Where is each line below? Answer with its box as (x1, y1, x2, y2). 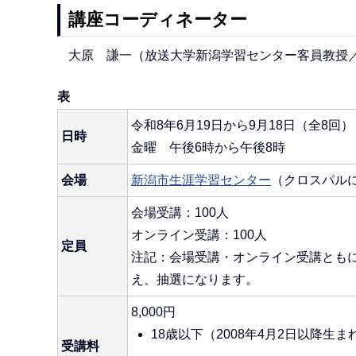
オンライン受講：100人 (131, 228, 267, 242)
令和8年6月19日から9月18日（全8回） (131, 118, 354, 133)
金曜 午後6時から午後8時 (131, 141, 285, 155)
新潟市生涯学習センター (131, 173, 271, 188)
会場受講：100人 (131, 206, 229, 220)
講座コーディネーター (68, 10, 247, 30)
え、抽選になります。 (131, 273, 258, 287)
